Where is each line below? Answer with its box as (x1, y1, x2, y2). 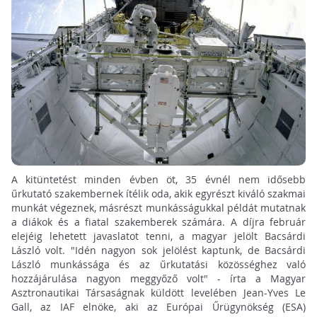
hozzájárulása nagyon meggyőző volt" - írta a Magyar (11, 272, 306, 286)
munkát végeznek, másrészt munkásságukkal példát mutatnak (11, 201, 306, 215)
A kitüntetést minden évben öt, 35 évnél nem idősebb (11, 173, 306, 187)
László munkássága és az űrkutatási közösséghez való (11, 258, 306, 272)
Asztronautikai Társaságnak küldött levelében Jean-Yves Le (11, 286, 306, 300)
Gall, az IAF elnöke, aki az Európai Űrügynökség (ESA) (11, 300, 306, 314)
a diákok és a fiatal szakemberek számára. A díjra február (11, 215, 306, 229)
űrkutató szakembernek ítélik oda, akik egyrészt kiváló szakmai (11, 187, 306, 201)
